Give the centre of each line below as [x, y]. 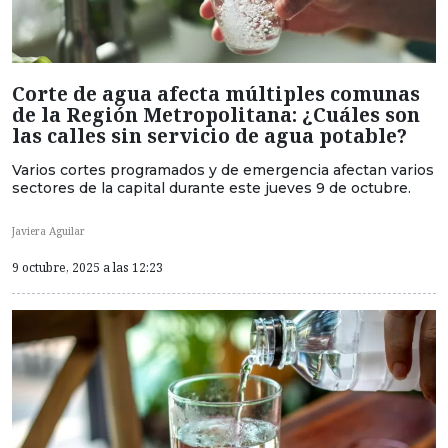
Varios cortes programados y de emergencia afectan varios [223, 169]
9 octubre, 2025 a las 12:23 [87, 268]
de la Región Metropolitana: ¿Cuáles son [216, 114]
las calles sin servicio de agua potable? [209, 135]
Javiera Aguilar [48, 230]
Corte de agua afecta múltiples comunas [216, 93]
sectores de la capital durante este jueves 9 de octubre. [211, 187]
